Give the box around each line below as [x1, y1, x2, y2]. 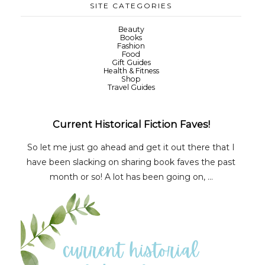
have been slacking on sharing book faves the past [27, 157, 235, 168]
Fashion [117, 41, 145, 51]
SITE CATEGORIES [90, 1, 172, 11]
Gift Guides [111, 58, 151, 67]
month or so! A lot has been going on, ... [49, 172, 213, 183]
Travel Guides [107, 83, 155, 92]
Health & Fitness [103, 66, 159, 76]
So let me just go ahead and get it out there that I [27, 142, 235, 153]
